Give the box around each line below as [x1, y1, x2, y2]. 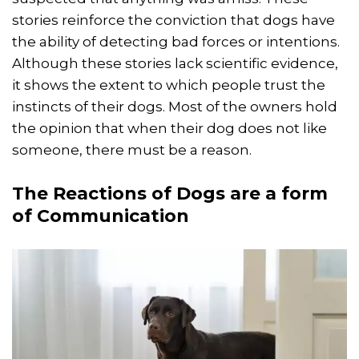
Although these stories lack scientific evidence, [12, 55, 338, 72]
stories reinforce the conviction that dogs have [12, 12, 335, 29]
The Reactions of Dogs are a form [12, 183, 328, 205]
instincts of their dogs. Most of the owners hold [12, 99, 337, 115]
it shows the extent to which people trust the [12, 77, 325, 94]
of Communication [12, 205, 189, 228]
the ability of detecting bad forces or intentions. [12, 34, 340, 50]
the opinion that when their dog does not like [12, 120, 327, 137]
